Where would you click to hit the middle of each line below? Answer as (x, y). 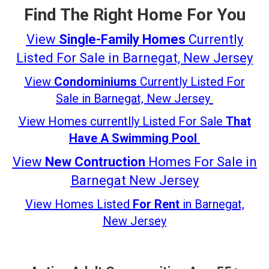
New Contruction (95, 162)
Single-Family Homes (122, 39)
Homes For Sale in (201, 162)
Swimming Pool (156, 138)
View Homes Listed (79, 204)
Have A (89, 138)
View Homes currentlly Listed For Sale (122, 121)
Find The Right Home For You (134, 14)
